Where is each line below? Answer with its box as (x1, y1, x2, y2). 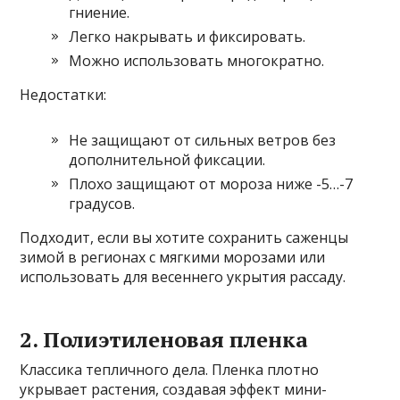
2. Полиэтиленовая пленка (20, 324, 309, 354)
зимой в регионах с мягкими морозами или (20, 246, 326, 267)
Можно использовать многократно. (69, 50, 325, 71)
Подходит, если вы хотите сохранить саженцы (20, 227, 349, 247)
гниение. (69, 2, 130, 22)
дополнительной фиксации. (69, 149, 266, 170)
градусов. (69, 193, 136, 213)
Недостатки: (20, 84, 107, 104)
